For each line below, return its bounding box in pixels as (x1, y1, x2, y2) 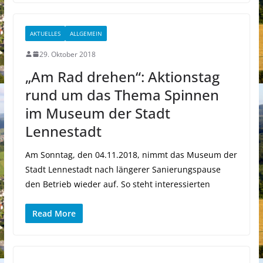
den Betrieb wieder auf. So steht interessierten (25, 178, 210, 190)
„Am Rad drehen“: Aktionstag (25, 66, 220, 86)
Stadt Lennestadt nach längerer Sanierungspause (25, 163, 221, 175)
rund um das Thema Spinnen (25, 85, 219, 104)
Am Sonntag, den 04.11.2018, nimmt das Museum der (25, 149, 237, 160)
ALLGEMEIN (69, 29, 102, 38)
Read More (32, 207, 76, 219)
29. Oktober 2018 (39, 49, 96, 59)
